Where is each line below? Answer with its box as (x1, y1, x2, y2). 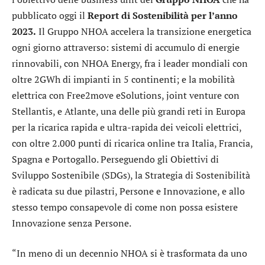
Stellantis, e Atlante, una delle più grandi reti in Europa (12, 104, 245, 118)
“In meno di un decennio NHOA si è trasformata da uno (12, 247, 247, 260)
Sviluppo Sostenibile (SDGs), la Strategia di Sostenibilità (12, 168, 250, 182)
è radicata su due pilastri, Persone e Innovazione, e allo (12, 184, 245, 198)
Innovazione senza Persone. (12, 216, 131, 230)
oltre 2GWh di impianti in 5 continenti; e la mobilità (12, 72, 235, 86)
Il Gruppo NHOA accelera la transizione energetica (36, 24, 251, 38)
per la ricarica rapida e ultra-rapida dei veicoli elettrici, (12, 120, 241, 134)
